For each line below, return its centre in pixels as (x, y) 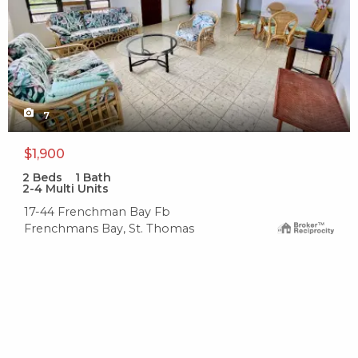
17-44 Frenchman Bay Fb (97, 212)
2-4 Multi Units (66, 189)
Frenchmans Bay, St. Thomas (109, 229)
